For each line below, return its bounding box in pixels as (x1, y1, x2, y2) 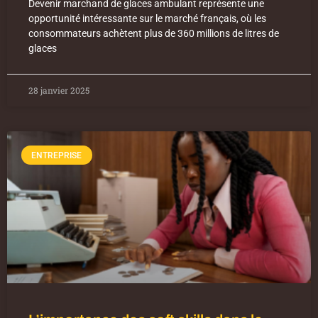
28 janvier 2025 (28, 84, 89, 97)
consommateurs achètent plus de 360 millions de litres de (28, 28, 279, 40)
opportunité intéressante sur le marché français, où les (28, 13, 266, 25)
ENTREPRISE (31, 150, 82, 160)
